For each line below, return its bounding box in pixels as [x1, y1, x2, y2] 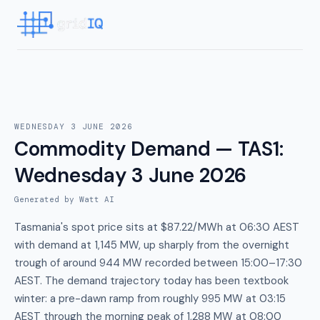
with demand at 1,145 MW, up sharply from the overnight [14, 238, 289, 252]
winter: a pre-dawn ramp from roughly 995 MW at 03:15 [14, 291, 286, 306]
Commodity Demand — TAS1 [14, 136, 279, 162]
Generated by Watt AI [14, 194, 114, 204]
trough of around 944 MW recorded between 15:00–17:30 [14, 256, 302, 270]
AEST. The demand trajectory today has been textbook [14, 274, 289, 288]
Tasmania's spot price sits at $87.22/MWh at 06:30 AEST [14, 220, 299, 234]
